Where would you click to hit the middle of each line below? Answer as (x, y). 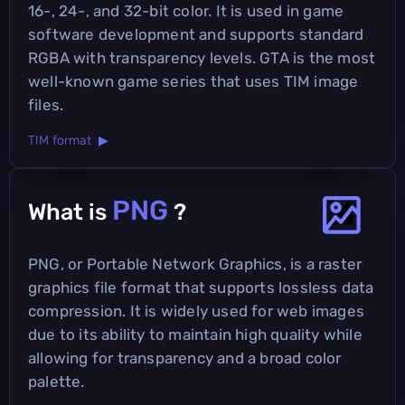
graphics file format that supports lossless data (201, 287)
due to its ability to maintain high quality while (195, 334)
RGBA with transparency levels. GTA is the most (202, 57)
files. (46, 104)
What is (70, 212)
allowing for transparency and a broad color (185, 358)
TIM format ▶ (68, 140)
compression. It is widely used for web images (197, 311)
